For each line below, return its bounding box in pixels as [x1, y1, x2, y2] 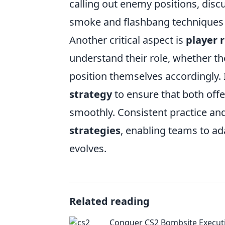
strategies [69, 124, 121, 137]
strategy [69, 87, 112, 101]
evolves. [69, 142, 106, 155]
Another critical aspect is [69, 33, 186, 47]
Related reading [69, 194, 150, 208]
